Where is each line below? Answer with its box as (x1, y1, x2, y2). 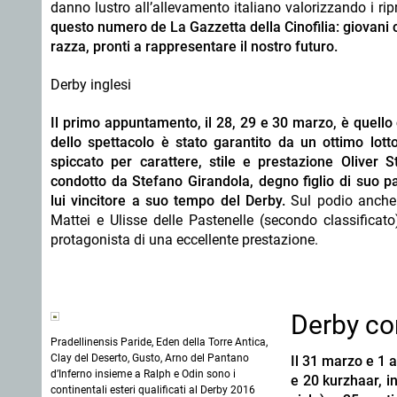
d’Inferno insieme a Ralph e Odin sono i (51, 368, 236, 380)
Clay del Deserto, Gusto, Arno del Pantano (51, 352, 249, 364)
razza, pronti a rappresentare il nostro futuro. (51, 38, 341, 55)
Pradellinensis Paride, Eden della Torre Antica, (51, 336, 268, 348)
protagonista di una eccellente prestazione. (51, 231, 318, 248)
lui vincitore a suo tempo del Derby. (51, 192, 285, 209)
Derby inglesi (51, 76, 131, 93)
